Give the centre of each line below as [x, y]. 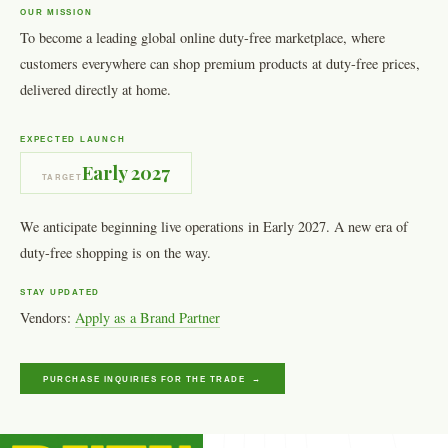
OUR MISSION [56, 13]
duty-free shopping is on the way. [115, 252]
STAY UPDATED [60, 293]
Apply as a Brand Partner [147, 318]
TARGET [62, 177]
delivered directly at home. [95, 90]
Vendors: [47, 318]
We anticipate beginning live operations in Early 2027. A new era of [214, 226]
